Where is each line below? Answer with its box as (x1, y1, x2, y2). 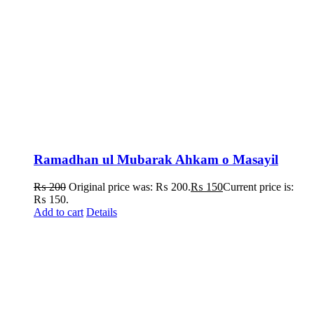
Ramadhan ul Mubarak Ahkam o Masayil (34, 152, 278, 168)
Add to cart (34, 205, 83, 218)
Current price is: (223, 180, 294, 193)
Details (86, 205, 117, 218)
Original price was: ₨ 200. (69, 180, 191, 193)
